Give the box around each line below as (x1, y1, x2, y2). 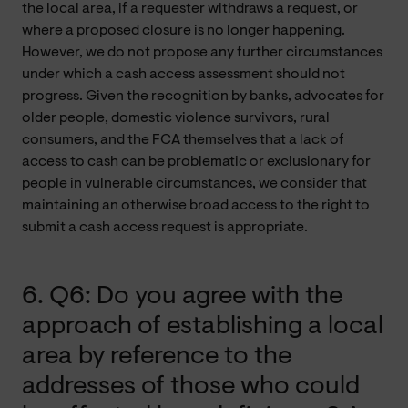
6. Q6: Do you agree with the (22, 283, 342, 310)
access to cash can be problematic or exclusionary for (22, 154, 371, 169)
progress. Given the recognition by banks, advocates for (22, 88, 384, 104)
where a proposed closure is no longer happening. (22, 23, 345, 38)
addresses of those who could (22, 373, 360, 400)
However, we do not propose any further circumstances (22, 45, 382, 60)
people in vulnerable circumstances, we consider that (22, 176, 367, 191)
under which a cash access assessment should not (22, 66, 345, 82)
